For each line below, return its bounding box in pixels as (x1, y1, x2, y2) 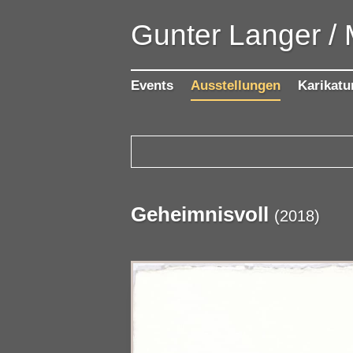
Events (131, 78, 174, 94)
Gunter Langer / (131, 18, 337, 52)
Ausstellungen (191, 78, 281, 94)
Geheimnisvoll (131, 203, 269, 226)
